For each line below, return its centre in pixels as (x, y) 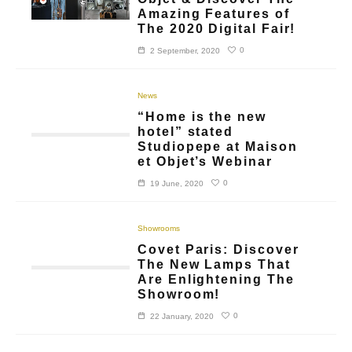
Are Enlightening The (216, 279)
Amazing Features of (214, 13)
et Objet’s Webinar (205, 161)
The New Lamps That (214, 264)
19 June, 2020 (177, 183)
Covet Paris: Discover (218, 249)
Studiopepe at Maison (218, 146)
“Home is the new (202, 116)
